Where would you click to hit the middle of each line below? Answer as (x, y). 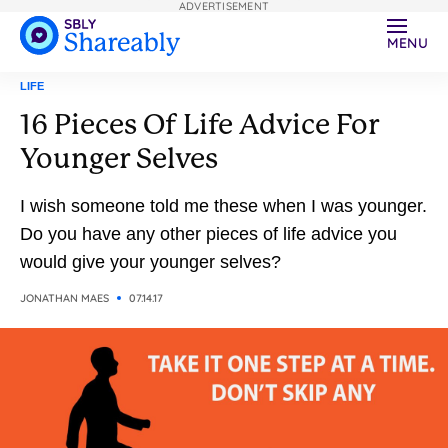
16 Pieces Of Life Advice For (199, 124)
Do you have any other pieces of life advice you (208, 234)
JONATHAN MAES (64, 298)
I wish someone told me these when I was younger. (223, 206)
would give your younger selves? (150, 262)
